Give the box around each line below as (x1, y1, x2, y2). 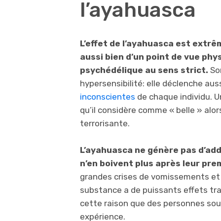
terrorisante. (80, 118, 130, 128)
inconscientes (80, 91, 135, 102)
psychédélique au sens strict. (80, 65, 210, 75)
